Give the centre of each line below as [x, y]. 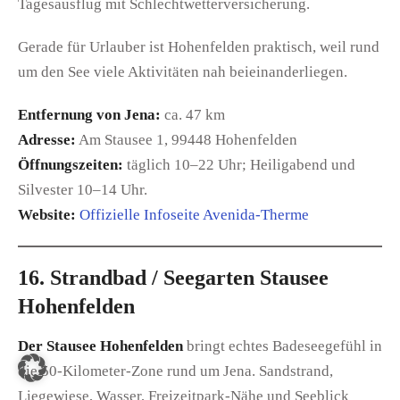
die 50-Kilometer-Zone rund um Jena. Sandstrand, [175, 371]
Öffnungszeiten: [71, 164]
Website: [47, 214]
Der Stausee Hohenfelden [100, 346]
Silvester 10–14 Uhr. [83, 189]
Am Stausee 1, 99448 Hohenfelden [187, 139]
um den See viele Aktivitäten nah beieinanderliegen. [183, 71]
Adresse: [47, 139]
